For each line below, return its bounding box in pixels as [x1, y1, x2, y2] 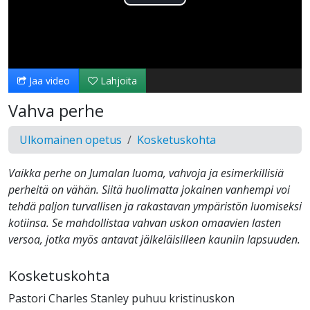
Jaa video [26, 74, 70, 88]
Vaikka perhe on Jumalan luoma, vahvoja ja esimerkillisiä [8, 165, 284, 181]
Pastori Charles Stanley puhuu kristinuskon [8, 291, 235, 307]
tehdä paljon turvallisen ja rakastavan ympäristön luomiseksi [8, 199, 302, 215]
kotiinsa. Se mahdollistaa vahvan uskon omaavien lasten [8, 215, 281, 231]
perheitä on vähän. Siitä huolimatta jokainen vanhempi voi [8, 182, 290, 198]
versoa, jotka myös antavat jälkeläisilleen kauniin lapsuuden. [8, 232, 300, 248]
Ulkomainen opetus [19, 132, 122, 148]
